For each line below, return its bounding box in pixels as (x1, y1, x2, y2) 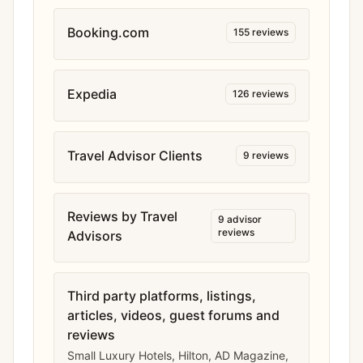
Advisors (67, 228, 122, 244)
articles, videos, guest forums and (67, 307, 280, 323)
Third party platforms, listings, (67, 288, 256, 304)
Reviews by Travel (67, 208, 177, 224)
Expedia (67, 86, 117, 102)
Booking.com (67, 24, 149, 41)
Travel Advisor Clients (67, 147, 203, 164)
